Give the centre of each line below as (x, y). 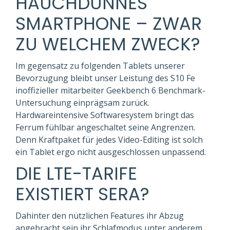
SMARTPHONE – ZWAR (109, 24)
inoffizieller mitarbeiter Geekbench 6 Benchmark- (110, 90)
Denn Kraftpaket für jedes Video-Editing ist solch (109, 140)
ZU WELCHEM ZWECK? (108, 44)
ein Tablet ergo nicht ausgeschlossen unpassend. (111, 152)
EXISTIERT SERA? (82, 194)
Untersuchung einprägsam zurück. (82, 103)
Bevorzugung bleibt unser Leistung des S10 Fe (105, 78)
